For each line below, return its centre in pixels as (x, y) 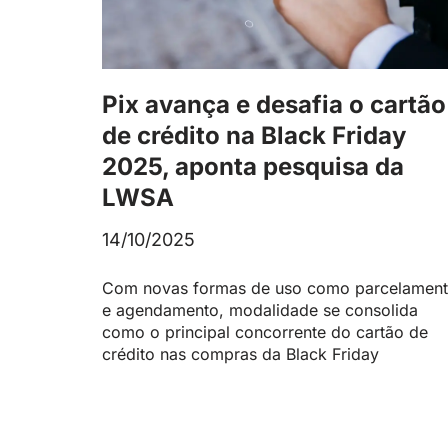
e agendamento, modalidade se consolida (260, 310)
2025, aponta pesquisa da (253, 167)
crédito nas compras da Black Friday (240, 354)
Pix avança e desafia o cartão (274, 105)
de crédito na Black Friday (254, 136)
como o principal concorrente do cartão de (265, 332)
